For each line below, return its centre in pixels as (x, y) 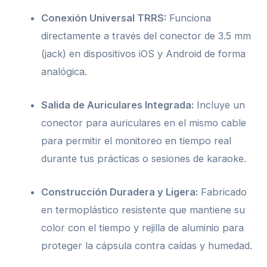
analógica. (64, 71)
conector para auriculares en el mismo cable (144, 122)
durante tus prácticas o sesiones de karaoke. (144, 158)
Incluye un (220, 105)
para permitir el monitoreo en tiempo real (136, 140)
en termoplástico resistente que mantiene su (143, 210)
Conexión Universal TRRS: (104, 18)
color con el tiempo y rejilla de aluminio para (143, 228)
